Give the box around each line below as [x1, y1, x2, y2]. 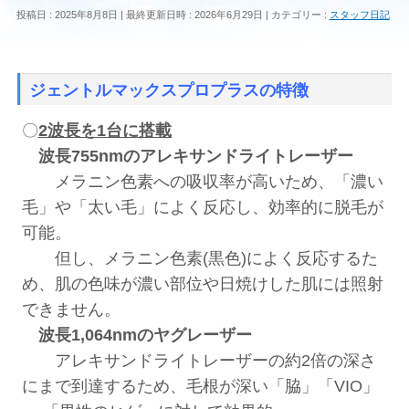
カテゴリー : [270, 9, 330, 20]
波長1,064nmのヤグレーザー [37, 326, 252, 344]
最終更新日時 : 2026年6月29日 [125, 9, 263, 20]
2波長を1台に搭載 [37, 121, 172, 140]
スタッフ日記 [329, 9, 390, 20]
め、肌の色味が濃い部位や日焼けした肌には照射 [21, 275, 383, 293]
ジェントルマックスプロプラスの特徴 [28, 81, 309, 100]
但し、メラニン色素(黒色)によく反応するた [21, 249, 378, 267]
